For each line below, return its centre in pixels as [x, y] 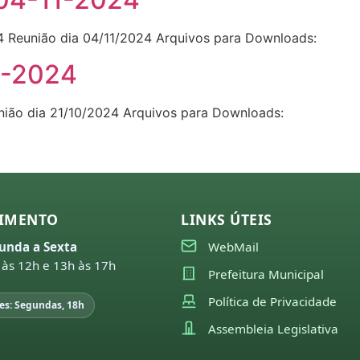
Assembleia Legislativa [274, 328]
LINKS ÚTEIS [227, 219]
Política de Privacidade [273, 301]
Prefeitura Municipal [266, 274]
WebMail [234, 246]
